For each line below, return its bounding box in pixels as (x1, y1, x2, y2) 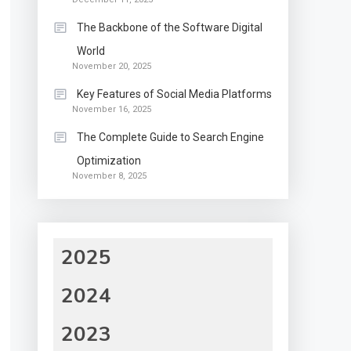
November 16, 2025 (72, 104, 152, 114)
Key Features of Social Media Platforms (77, 88, 273, 100)
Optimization (77, 154, 142, 167)
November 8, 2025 (72, 171, 147, 181)
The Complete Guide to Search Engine (77, 131, 265, 143)
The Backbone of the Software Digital (77, 21, 263, 34)
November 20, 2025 (72, 61, 152, 71)
